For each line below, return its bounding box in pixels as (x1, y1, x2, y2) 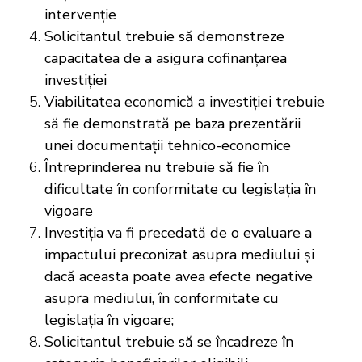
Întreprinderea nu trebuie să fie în (44, 157, 269, 177)
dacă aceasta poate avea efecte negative (44, 266, 313, 286)
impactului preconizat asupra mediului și (44, 244, 314, 264)
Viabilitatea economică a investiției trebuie (44, 91, 325, 112)
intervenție (44, 4, 120, 24)
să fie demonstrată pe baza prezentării (44, 113, 301, 133)
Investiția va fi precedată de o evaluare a (44, 222, 312, 242)
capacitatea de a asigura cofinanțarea (44, 48, 287, 68)
